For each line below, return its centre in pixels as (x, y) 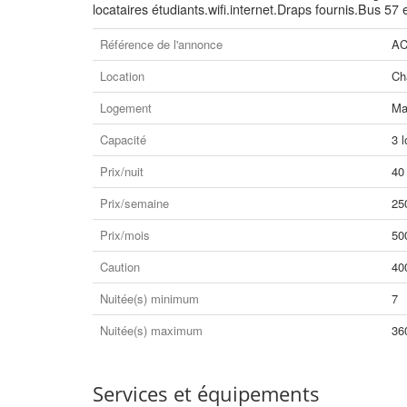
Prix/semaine (134, 203)
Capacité (123, 139)
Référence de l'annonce (161, 44)
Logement (126, 108)
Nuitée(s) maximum (151, 330)
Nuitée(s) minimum (149, 298)
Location (122, 76)
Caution (120, 267)
